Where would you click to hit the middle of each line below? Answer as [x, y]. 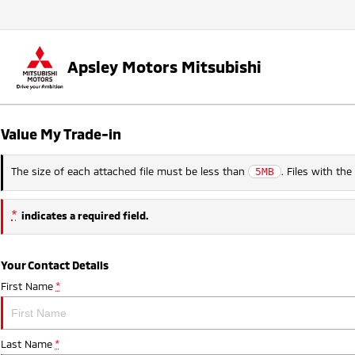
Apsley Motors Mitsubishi [164, 67]
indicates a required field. [84, 215]
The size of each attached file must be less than [130, 171]
